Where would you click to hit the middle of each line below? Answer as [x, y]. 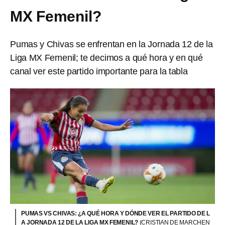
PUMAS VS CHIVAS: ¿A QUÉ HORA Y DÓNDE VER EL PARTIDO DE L [116, 213]
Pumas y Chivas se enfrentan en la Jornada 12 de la [111, 44]
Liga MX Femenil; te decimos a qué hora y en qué [106, 58]
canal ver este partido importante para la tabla [99, 71]
